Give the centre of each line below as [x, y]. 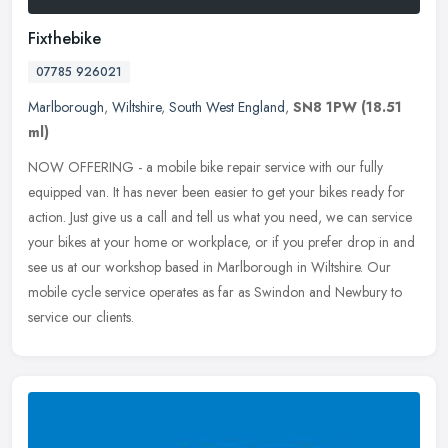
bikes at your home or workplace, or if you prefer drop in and [236, 242]
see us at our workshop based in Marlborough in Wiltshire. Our [209, 267]
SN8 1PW [325, 107]
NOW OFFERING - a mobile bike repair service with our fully [205, 167]
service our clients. [81, 317]
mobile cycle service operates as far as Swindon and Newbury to [215, 292]
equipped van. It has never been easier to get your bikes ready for [216, 192]
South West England [227, 107]
